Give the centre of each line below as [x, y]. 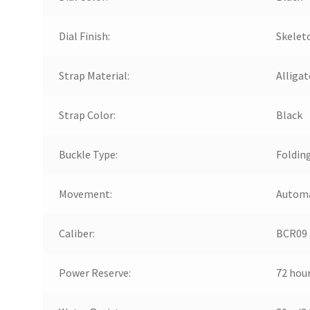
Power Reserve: [94, 272]
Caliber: [76, 233]
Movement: [85, 193]
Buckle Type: [88, 154]
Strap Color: [87, 115]
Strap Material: [94, 75]
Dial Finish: [84, 36]
